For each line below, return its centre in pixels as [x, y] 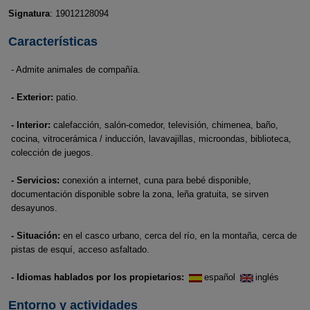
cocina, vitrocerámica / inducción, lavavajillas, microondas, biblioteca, [151, 139]
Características [53, 42]
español [221, 277]
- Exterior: [32, 97]
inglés [267, 277]
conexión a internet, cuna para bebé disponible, [155, 180]
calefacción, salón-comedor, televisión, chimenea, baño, [164, 125]
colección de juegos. [52, 153]
